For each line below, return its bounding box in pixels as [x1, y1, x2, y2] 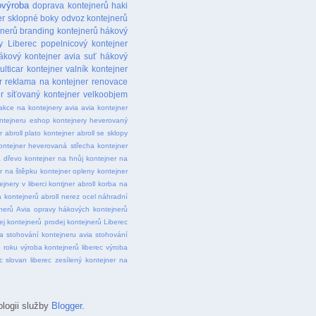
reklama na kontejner [5, 76, 89, 86]
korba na [98, 179, 128, 188]
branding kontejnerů [20, 25, 98, 35]
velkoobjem [83, 89, 128, 99]
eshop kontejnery [29, 116, 87, 124]
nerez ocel [61, 192, 96, 200]
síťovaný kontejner [7, 89, 80, 99]
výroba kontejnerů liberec [20, 243, 104, 251]
